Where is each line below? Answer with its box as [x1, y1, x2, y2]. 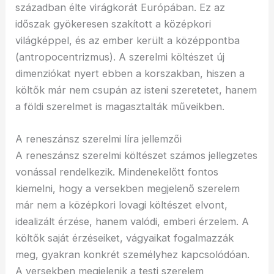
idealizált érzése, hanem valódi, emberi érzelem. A [15, 215, 250, 228]
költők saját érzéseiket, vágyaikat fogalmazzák [15, 231, 234, 244]
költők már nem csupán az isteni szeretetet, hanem [15, 83, 257, 96]
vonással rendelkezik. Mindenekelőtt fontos [15, 165, 219, 178]
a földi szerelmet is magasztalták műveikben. [15, 100, 225, 113]
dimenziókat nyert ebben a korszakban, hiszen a [15, 67, 245, 80]
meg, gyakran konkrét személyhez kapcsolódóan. [15, 248, 250, 261]
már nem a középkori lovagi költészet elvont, [15, 198, 228, 211]
